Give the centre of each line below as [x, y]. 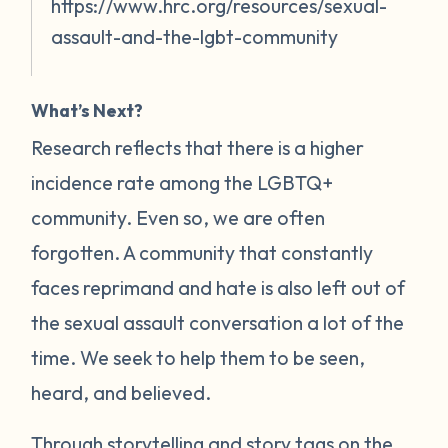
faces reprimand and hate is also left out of [218, 287]
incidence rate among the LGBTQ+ [182, 182]
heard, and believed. [121, 392]
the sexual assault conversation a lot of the [218, 322]
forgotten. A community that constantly [202, 252]
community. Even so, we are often [178, 217]
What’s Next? [87, 110]
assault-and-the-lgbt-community [195, 36]
